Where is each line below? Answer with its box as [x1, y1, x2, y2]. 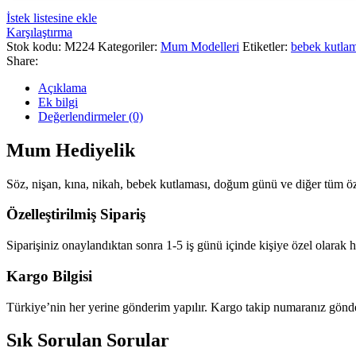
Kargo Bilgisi [6, 267, 92, 284]
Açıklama [38, 80, 87, 95]
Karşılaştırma [6, 25, 72, 39]
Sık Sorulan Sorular [6, 330, 169, 351]
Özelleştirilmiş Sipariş [6, 206, 145, 223]
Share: [6, 53, 38, 68]
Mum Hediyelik [6, 139, 135, 161]
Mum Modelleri [161, 39, 239, 53]
